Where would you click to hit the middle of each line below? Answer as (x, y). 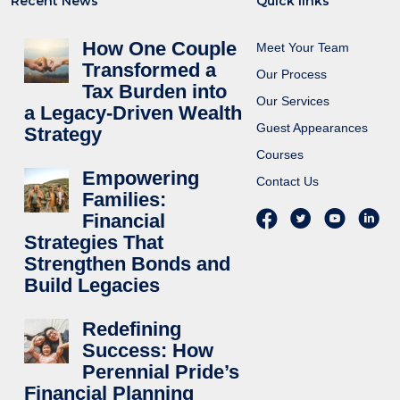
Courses (280, 154)
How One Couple (160, 49)
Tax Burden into (155, 92)
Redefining (132, 329)
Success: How (148, 350)
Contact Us (288, 181)
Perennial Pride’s (161, 372)
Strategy (63, 134)
